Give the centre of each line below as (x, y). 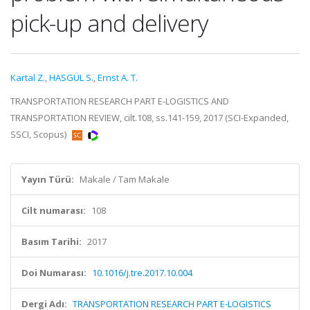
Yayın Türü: (48, 179)
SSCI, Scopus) (39, 134)
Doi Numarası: (54, 273)
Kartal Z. (28, 77)
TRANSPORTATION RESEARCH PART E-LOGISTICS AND (120, 101)
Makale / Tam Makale (125, 179)
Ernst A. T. (118, 77)
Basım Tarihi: (52, 241)
